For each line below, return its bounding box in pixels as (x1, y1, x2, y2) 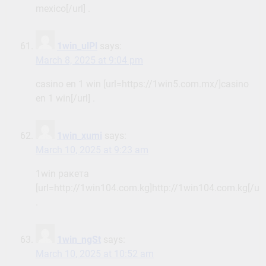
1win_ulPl (57, 40, 97, 52)
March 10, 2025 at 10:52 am (36, 248, 154, 260)
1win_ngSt (57, 234, 101, 246)
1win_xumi (57, 130, 102, 142)
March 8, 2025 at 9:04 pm (36, 55, 143, 66)
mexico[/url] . (36, 3, 90, 15)
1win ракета (36, 168, 89, 180)
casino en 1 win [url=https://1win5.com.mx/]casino (36, 78, 249, 90)
